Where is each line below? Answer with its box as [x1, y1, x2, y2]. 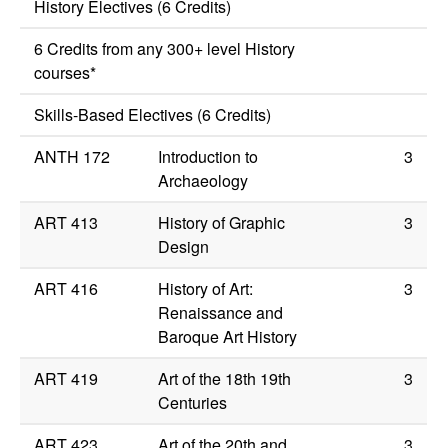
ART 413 [34, 211, 99, 235]
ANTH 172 [34, 145, 111, 169]
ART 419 [34, 367, 99, 391]
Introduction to [158, 145, 259, 169]
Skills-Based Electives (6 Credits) [34, 103, 272, 127]
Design [158, 235, 210, 259]
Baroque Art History [158, 325, 298, 349]
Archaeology [158, 169, 249, 193]
